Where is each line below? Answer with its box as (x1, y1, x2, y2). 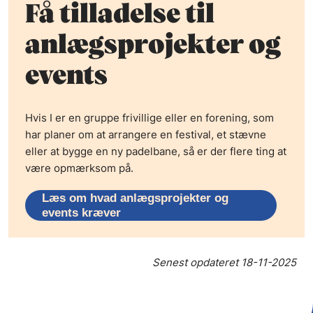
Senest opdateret (152, 255, 241, 269)
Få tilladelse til (25, 1, 214, 29)
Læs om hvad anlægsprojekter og (42, 191, 228, 205)
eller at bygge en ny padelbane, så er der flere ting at (25, 144, 286, 158)
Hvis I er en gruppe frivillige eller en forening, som (25, 110, 274, 124)
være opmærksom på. (25, 161, 133, 175)
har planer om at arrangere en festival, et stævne (25, 127, 266, 141)
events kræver (42, 205, 121, 219)
